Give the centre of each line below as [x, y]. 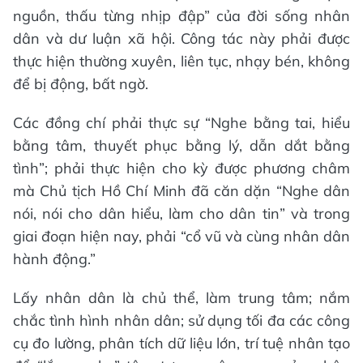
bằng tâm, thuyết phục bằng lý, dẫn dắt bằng [181, 145]
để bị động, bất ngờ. [81, 83]
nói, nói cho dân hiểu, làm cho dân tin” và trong [181, 213]
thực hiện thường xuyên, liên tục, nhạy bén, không [181, 61]
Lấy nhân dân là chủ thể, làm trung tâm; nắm [181, 297]
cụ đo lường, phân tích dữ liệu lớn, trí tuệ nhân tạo [181, 343]
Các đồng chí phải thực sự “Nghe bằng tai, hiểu [181, 122]
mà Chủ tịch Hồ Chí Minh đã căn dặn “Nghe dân [181, 190]
